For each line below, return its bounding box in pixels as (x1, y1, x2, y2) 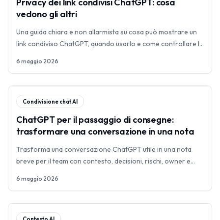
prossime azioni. (16, 168, 67, 177)
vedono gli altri (16, 8, 78, 20)
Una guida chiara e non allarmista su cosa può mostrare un (16, 27, 197, 36)
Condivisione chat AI (23, 97, 78, 105)
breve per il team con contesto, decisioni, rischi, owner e (16, 157, 191, 165)
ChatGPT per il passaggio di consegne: (16, 114, 174, 125)
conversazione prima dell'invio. (16, 51, 112, 60)
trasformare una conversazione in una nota (16, 126, 194, 137)
